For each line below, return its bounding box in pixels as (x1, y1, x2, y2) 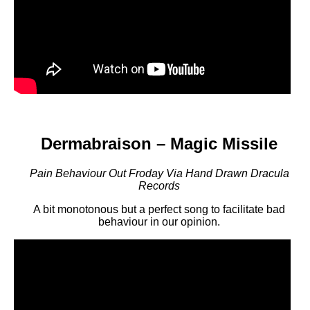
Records (138, 179, 180, 192)
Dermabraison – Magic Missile (41, 134, 277, 153)
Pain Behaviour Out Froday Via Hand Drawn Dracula (29, 167, 289, 179)
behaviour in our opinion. (98, 215, 220, 228)
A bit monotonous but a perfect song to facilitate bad (33, 203, 285, 215)
